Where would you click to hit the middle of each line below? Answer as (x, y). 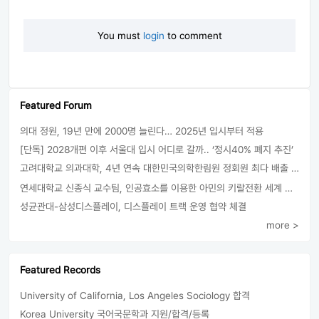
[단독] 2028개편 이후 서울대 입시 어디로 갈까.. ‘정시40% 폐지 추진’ (157, 149)
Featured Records (60, 270)
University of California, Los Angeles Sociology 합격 (135, 295)
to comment (193, 35)
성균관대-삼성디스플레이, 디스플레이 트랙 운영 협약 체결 (133, 206)
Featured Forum (56, 105)
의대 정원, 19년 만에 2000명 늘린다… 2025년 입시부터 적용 (142, 131)
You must (120, 35)
